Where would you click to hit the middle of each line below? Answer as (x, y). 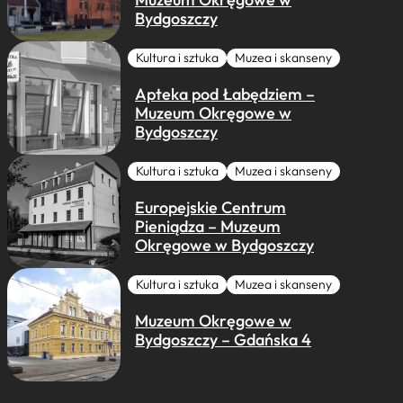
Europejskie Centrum (210, 207)
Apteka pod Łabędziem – (225, 94)
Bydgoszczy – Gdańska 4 (223, 340)
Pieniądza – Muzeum (208, 226)
